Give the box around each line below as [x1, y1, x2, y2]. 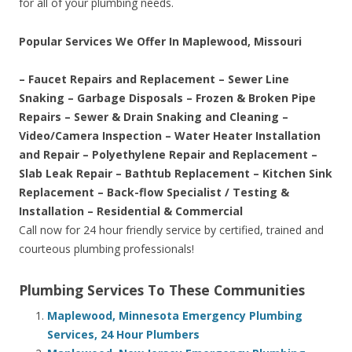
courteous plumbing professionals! [19, 241, 194, 257]
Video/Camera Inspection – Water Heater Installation [19, 128, 321, 144]
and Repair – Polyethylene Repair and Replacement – [19, 147, 317, 163]
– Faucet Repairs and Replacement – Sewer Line [19, 71, 289, 87]
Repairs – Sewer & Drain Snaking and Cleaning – [19, 109, 288, 125]
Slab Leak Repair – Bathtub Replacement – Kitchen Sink [19, 166, 332, 181]
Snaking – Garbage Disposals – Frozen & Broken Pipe [19, 90, 316, 106]
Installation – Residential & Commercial [19, 203, 243, 219]
